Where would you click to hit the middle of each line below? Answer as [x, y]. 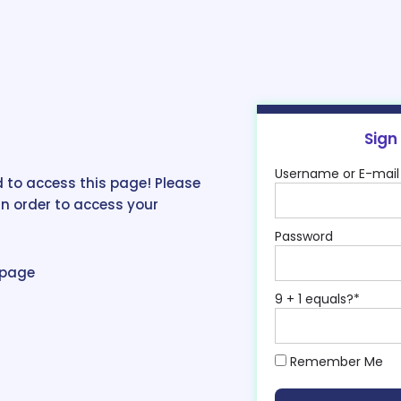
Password [304, 236]
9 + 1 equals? [314, 299]
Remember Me [335, 362]
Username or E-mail [337, 174]
